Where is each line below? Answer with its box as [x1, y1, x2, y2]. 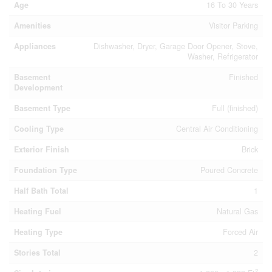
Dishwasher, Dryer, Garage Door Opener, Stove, [93, 41, 258, 52]
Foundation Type [14, 165, 77, 175]
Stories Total [14, 247, 61, 258]
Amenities [14, 20, 51, 31]
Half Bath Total [14, 185, 69, 196]
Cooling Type [14, 123, 64, 134]
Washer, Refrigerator [188, 51, 258, 62]
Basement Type [14, 103, 70, 114]
